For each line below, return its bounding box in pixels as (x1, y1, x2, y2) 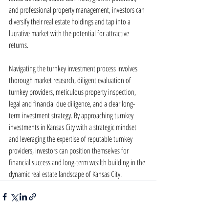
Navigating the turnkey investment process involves (9, 63, 139, 74)
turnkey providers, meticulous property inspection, (9, 87, 137, 97)
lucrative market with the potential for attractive (9, 28, 131, 39)
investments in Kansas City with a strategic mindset (9, 122, 138, 132)
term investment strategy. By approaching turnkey (9, 110, 135, 121)
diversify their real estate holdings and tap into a (9, 16, 132, 27)
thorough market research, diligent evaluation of (9, 75, 132, 86)
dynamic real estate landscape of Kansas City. (9, 169, 122, 179)
